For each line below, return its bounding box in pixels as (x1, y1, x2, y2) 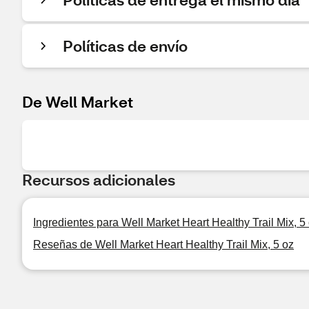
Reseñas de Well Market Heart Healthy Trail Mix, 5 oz (33, 239, 294, 250)
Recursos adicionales (22, 170, 175, 190)
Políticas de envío (63, 36, 188, 56)
